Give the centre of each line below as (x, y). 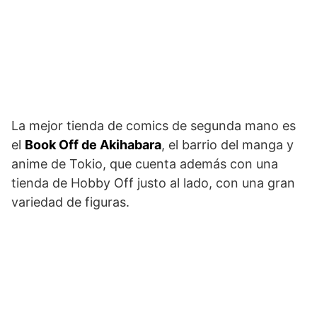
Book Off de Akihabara (93, 144)
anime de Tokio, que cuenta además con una (145, 163)
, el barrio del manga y (227, 144)
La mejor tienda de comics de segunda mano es (154, 125)
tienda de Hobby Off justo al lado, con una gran (153, 183)
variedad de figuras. (70, 202)
